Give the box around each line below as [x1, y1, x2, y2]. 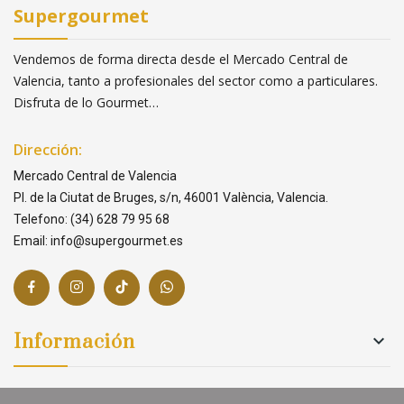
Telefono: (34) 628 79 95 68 [14, 211, 170, 226]
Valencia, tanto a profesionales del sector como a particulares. [14, 71, 378, 89]
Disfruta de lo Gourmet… [14, 93, 159, 111]
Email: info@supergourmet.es [14, 233, 183, 248]
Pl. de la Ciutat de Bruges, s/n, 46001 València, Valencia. [14, 189, 328, 205]
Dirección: [14, 139, 82, 160]
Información [14, 329, 135, 354]
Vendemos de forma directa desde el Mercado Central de [14, 50, 348, 68]
